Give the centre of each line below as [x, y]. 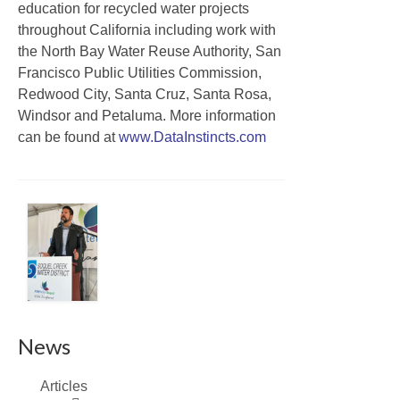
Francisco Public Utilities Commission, [140, 73]
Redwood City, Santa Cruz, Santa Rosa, [145, 95]
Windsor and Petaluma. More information [147, 116]
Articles [64, 386]
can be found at [68, 137]
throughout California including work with [147, 30]
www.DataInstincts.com [192, 137]
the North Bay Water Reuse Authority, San [150, 52]
